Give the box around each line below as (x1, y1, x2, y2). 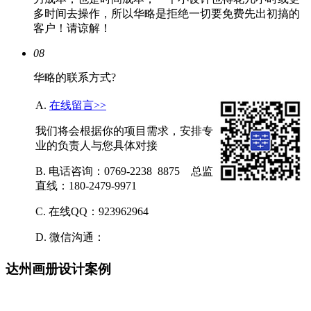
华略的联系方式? (33, 72, 116, 84)
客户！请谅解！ (33, 22, 111, 35)
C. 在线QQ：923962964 (35, 205, 149, 218)
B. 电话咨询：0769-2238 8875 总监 (35, 165, 213, 178)
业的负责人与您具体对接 (35, 140, 158, 152)
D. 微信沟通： (35, 231, 105, 244)
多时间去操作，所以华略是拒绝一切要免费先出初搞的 (33, 8, 300, 20)
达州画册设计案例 (6, 262, 111, 277)
